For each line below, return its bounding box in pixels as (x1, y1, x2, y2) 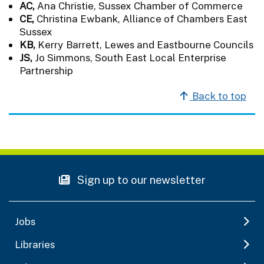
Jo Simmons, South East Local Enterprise (35, 51, 226, 64)
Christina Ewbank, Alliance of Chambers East (37, 12, 247, 25)
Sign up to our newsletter (74, 173, 206, 186)
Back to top (190, 90, 246, 102)
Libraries (15, 238, 55, 250)
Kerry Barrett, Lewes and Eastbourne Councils (38, 38, 253, 51)
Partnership (19, 64, 73, 77)
